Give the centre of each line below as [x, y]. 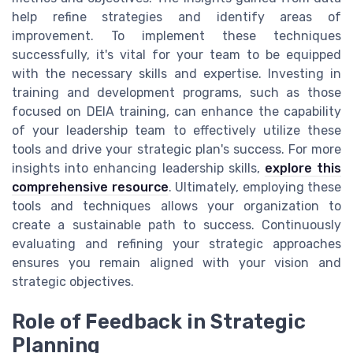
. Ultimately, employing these [255, 188]
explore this [303, 169]
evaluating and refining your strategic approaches [176, 244]
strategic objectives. [73, 282]
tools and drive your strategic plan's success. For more [176, 150]
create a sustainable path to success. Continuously [176, 225]
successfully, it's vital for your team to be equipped [176, 55]
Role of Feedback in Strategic [159, 321]
